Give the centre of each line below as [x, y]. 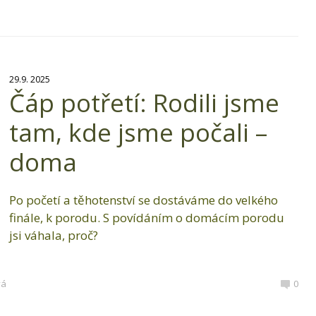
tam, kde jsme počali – [138, 133]
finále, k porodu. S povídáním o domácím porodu [146, 218]
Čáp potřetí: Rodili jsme [144, 103]
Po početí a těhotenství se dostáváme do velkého [143, 200]
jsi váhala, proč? [53, 236]
